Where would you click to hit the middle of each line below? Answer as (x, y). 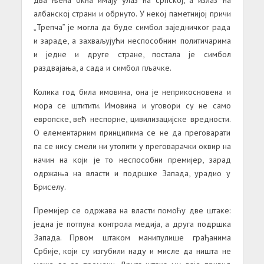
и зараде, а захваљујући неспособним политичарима (132, 40)
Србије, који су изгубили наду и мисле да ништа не (132, 251)
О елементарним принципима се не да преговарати (132, 132)
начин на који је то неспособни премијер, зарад (132, 159)
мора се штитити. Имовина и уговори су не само (132, 105)
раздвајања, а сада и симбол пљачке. (102, 67)
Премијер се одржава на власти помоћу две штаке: (132, 210)
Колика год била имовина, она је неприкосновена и (132, 91)
